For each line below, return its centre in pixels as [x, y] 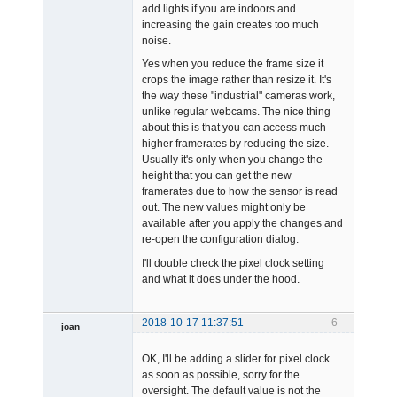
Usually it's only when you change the [232, 160]
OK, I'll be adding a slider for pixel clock [236, 359]
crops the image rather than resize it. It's [237, 80]
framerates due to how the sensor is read [240, 192]
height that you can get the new [217, 176]
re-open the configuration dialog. [220, 240]
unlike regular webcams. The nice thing [236, 112]
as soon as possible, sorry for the [221, 375]
